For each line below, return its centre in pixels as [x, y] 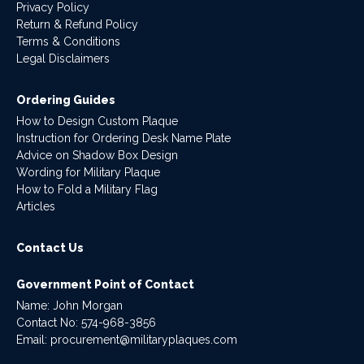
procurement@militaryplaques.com [144, 340]
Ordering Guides [66, 100]
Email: [33, 340]
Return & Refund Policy [77, 24]
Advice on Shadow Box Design [97, 155]
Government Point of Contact [105, 284]
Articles [36, 206]
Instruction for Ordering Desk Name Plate [123, 138]
